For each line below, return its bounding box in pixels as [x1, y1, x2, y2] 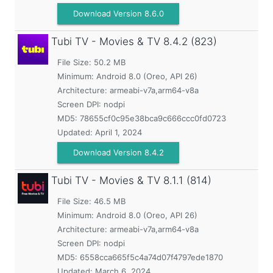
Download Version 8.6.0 [73, 9, 164, 18]
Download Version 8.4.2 [73, 147, 164, 157]
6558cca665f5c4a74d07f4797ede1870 [80, 252, 223, 262]
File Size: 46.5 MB [57, 196, 126, 206]
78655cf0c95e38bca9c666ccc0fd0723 [80, 113, 226, 123]
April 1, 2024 [95, 127, 142, 137]
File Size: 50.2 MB [57, 57, 126, 67]
